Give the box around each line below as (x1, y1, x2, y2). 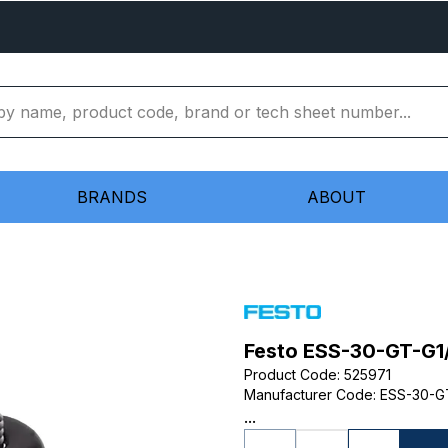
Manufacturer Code (244, 386, 373, 403)
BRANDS (77, 187, 147, 207)
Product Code (244, 366, 337, 383)
